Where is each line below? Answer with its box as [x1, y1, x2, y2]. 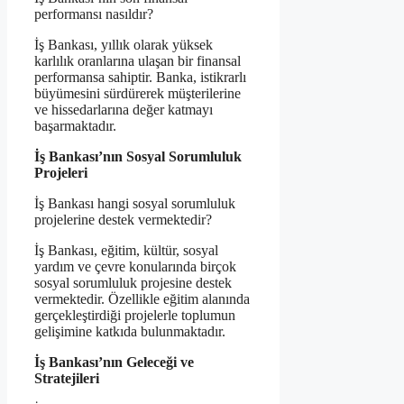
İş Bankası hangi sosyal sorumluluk [34, 196, 235, 212]
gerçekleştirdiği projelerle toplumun [34, 308, 235, 324]
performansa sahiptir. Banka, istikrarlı [34, 69, 246, 86]
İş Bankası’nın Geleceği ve [34, 354, 194, 371]
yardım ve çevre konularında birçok [34, 259, 236, 275]
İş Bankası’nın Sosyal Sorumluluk [34, 149, 242, 165]
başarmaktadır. [34, 118, 116, 134]
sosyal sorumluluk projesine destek [34, 275, 232, 291]
